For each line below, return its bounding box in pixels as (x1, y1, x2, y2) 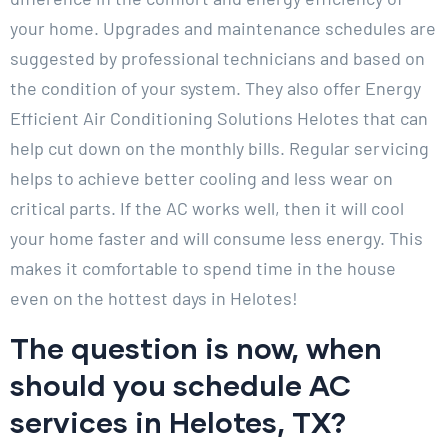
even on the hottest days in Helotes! (10, 287, 298, 310)
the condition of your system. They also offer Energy (10, 77, 421, 100)
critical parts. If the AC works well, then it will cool (10, 197, 404, 220)
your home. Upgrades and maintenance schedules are (10, 17, 436, 40)
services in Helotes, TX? (10, 404, 346, 440)
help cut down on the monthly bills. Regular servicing (10, 137, 429, 160)
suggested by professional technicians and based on (10, 47, 425, 70)
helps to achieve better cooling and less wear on (10, 167, 393, 190)
